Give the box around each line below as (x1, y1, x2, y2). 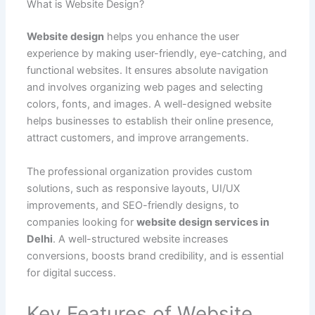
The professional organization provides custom (26, 165, 252, 178)
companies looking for (26, 215, 136, 229)
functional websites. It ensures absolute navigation (26, 64, 269, 77)
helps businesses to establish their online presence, (26, 115, 274, 128)
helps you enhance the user (103, 30, 239, 44)
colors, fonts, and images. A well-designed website (26, 98, 271, 111)
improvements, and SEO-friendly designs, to (26, 198, 239, 212)
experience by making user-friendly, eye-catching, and (26, 47, 287, 60)
